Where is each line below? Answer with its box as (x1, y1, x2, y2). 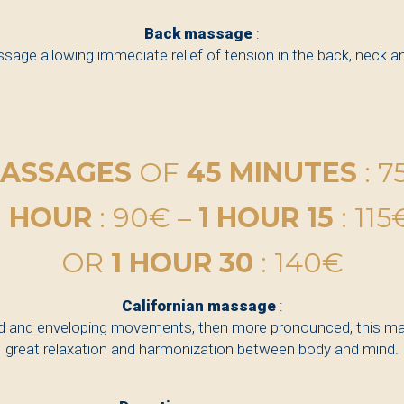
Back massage (144, 24, 252, 43)
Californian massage (121, 297, 280, 316)
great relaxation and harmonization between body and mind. (5, 340, 399, 359)
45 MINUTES (179, 156, 357, 190)
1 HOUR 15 (198, 201, 334, 235)
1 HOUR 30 (110, 246, 253, 280)
